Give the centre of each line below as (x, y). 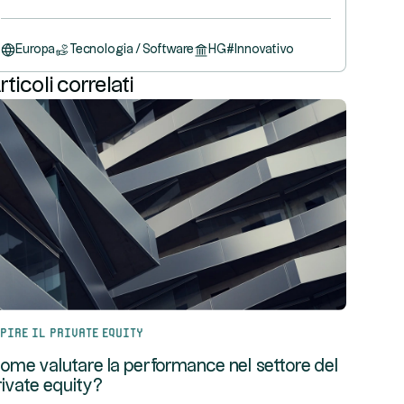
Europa (35, 50)
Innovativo (264, 50)
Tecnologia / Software (132, 50)
